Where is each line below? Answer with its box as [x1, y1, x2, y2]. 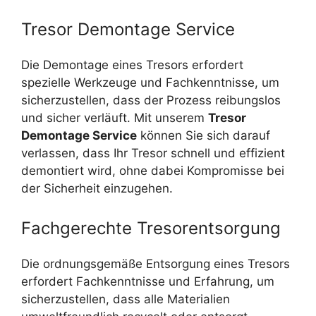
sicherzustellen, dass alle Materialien [21, 291, 230, 306]
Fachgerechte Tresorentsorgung [21, 217, 281, 238]
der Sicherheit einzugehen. [21, 181, 173, 196]
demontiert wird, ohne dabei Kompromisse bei [21, 164, 284, 178]
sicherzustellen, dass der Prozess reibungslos [21, 93, 281, 108]
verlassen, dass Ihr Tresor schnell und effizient [21, 146, 285, 161]
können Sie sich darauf [137, 128, 270, 143]
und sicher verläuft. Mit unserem [21, 111, 208, 126]
